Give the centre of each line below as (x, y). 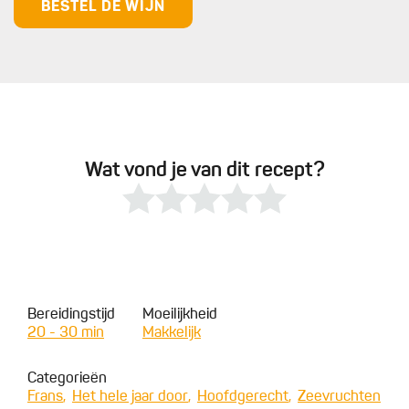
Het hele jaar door (130, 398)
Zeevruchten (339, 398)
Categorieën (67, 379)
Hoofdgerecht (243, 398)
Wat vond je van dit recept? (204, 171)
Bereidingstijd (71, 315)
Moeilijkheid (180, 315)
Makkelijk (172, 334)
